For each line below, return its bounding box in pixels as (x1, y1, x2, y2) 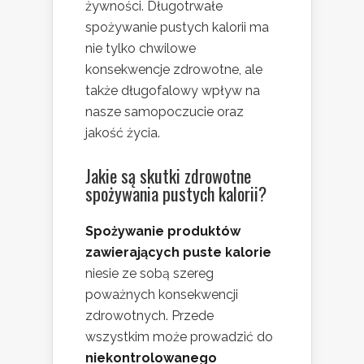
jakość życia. (85, 125, 160, 141)
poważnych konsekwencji (85, 287, 238, 303)
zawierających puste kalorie (85, 245, 271, 261)
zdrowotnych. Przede (85, 308, 214, 324)
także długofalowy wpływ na (85, 83, 260, 99)
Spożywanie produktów (85, 223, 240, 240)
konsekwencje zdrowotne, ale (85, 62, 262, 78)
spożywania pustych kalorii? (85, 180, 266, 207)
